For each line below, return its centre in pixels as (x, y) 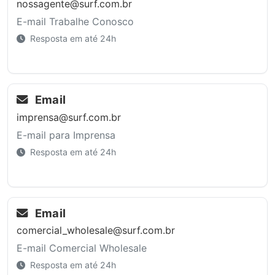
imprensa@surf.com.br (68, 117)
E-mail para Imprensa (66, 135)
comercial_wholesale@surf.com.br (95, 230)
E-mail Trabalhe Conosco (75, 21)
